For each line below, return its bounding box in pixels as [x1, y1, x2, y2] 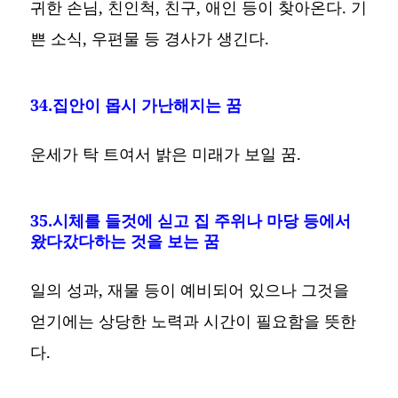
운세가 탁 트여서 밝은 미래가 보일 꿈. [30, 143, 302, 165]
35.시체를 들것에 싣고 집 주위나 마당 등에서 [30, 210, 352, 232]
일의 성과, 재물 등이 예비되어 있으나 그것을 [30, 279, 350, 301]
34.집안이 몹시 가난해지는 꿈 [30, 94, 243, 116]
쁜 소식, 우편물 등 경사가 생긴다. [30, 28, 270, 50]
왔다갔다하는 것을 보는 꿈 [30, 230, 220, 252]
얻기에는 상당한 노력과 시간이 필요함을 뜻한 [30, 310, 357, 332]
